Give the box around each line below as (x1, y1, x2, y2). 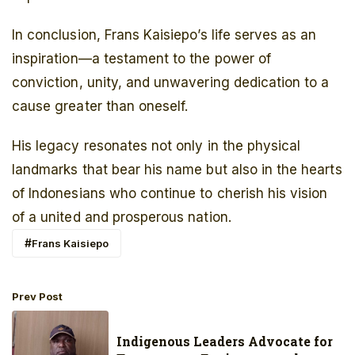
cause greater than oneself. (12, 98, 189, 115)
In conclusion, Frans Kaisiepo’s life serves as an (12, 27, 317, 44)
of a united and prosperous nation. (12, 209, 231, 226)
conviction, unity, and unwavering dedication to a (12, 74, 330, 91)
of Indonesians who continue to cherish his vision (12, 185, 328, 202)
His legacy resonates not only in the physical (12, 138, 301, 155)
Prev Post (12, 290, 63, 303)
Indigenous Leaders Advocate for (116, 333, 334, 350)
